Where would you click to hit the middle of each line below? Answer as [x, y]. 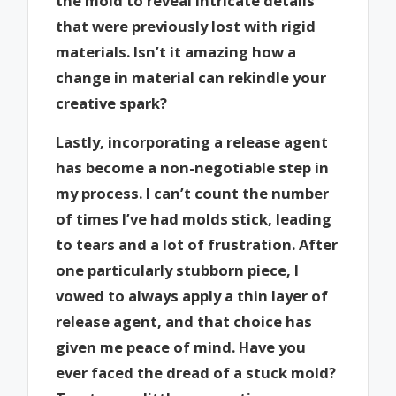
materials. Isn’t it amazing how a [176, 51]
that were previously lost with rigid [186, 26]
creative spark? [112, 103]
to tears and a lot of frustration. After [197, 245]
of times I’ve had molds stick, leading [194, 219]
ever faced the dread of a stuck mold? [196, 373]
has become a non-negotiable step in [193, 168]
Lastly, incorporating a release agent [192, 142]
